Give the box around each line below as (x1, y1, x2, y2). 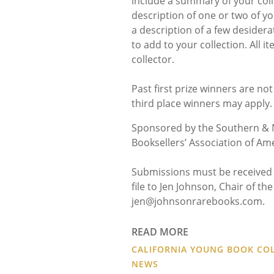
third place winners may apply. (131, 96, 272, 110)
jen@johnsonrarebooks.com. (131, 194, 265, 208)
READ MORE (131, 224, 188, 239)
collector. (131, 52, 174, 66)
